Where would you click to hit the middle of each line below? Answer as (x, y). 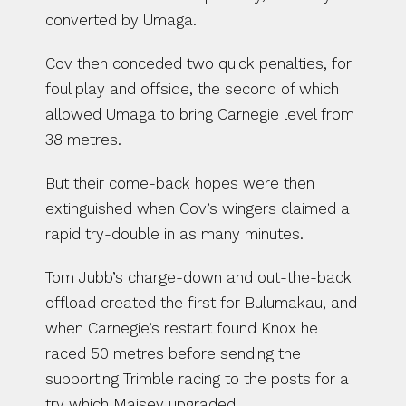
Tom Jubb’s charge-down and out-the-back (198, 277)
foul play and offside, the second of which (192, 89)
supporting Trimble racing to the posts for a (197, 379)
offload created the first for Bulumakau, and (201, 303)
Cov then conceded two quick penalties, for (198, 63)
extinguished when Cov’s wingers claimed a (198, 208)
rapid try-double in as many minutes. (174, 234)
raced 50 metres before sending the (173, 353)
